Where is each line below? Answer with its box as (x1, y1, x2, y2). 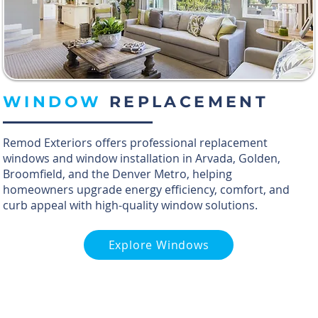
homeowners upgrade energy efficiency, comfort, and (3, 182, 290, 197)
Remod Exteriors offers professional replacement (3, 135, 268, 150)
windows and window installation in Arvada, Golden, (3, 150, 280, 166)
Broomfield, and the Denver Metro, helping (3, 166, 232, 182)
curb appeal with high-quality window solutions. (3, 197, 258, 213)
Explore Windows (108, 237, 209, 253)
